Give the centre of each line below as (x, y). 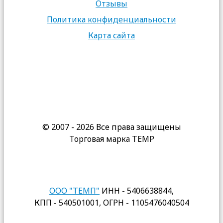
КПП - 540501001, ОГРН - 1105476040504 (111, 202)
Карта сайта (111, 35)
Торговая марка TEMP (111, 139)
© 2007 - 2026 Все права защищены (111, 127)
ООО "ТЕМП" (74, 190)
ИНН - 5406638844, (137, 190)
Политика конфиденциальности (111, 19)
